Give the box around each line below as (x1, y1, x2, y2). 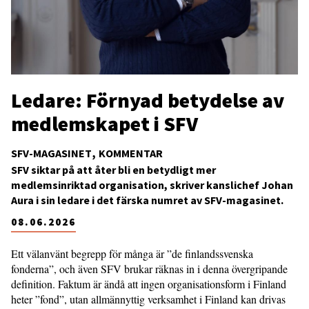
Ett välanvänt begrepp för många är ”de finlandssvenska (11, 246, 253, 261)
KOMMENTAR (99, 146, 163, 160)
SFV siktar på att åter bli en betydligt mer (11, 162, 216, 177)
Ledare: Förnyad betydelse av (11, 86, 284, 113)
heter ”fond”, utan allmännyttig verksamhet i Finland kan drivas (11, 291, 286, 306)
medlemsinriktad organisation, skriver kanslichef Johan (11, 177, 293, 192)
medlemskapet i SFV (11, 110, 198, 137)
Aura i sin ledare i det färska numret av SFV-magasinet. (11, 192, 283, 207)
